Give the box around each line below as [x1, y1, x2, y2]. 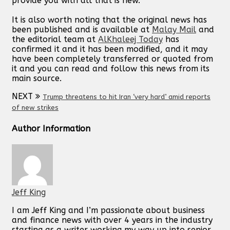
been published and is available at [12, 24, 152, 34]
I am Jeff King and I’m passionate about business [12, 205, 205, 216]
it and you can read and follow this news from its [12, 63, 209, 73]
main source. [12, 73, 62, 83]
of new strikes [12, 103, 59, 111]
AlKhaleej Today [98, 34, 163, 44]
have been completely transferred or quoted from [12, 53, 213, 64]
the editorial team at [12, 34, 98, 44]
